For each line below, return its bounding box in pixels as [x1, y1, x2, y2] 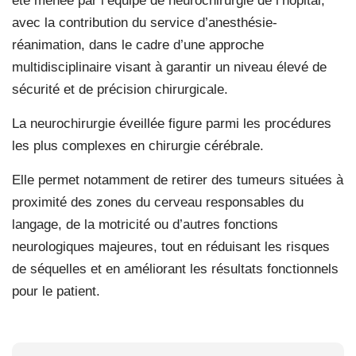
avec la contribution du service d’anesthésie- [12, 14, 277, 30]
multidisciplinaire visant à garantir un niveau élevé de [12, 59, 327, 75]
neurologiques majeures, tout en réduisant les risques [12, 238, 330, 254]
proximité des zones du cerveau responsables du [12, 194, 304, 210]
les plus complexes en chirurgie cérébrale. [12, 137, 264, 153]
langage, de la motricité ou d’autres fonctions [12, 216, 278, 232]
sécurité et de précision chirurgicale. [12, 81, 228, 97]
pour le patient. [12, 283, 100, 299]
